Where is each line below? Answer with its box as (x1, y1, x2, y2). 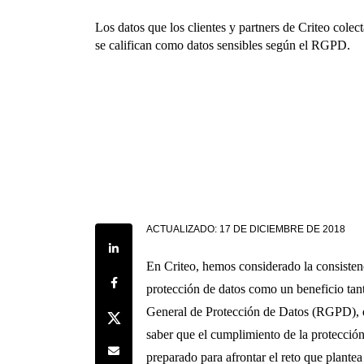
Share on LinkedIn (104, 238, 185, 251)
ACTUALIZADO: (146, 223, 218, 235)
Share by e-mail (104, 340, 172, 353)
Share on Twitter (104, 306, 175, 319)
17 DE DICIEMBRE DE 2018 (219, 223, 346, 235)
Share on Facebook (104, 272, 188, 285)
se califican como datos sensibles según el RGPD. (95, 38, 350, 53)
